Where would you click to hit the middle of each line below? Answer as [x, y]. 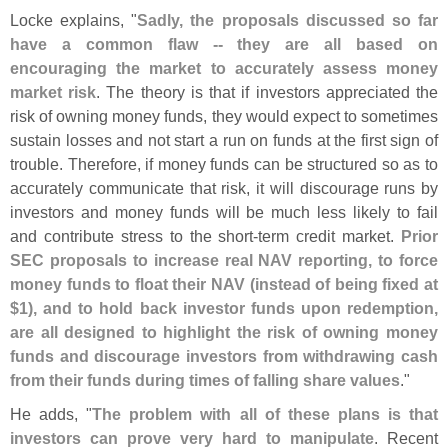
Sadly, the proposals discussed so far [288, 19]
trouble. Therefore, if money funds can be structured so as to [224, 163]
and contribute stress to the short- [134, 235]
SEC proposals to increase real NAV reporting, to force [224, 259]
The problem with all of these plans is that [265, 413]
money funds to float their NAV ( [132, 283]
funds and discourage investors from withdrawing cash [224, 355]
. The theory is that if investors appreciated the [267, 91]
